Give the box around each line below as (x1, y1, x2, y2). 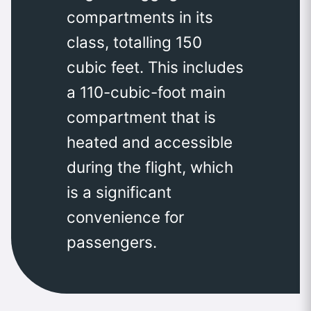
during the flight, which (67, 157, 233, 176)
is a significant (67, 182, 171, 201)
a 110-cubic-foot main (67, 82, 226, 101)
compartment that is (67, 107, 216, 126)
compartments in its (67, 7, 213, 26)
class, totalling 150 (67, 32, 202, 51)
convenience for (67, 207, 184, 226)
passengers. (67, 232, 157, 251)
